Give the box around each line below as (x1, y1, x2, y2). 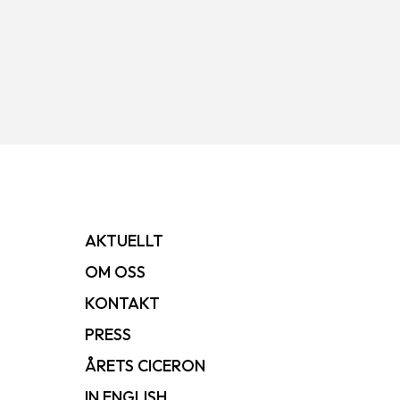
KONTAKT (84, 293, 160, 313)
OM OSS (84, 262, 146, 282)
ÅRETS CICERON (84, 355, 205, 376)
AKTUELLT (84, 230, 163, 251)
